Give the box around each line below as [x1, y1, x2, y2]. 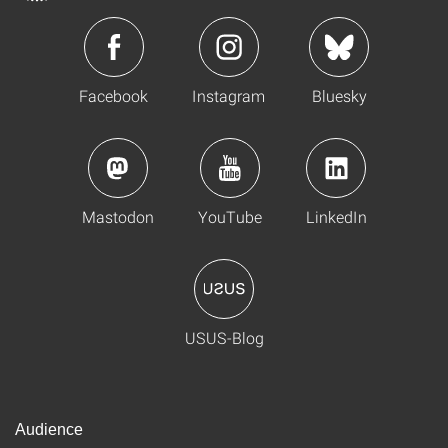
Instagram [192, 85, 265, 106]
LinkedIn [305, 206, 367, 227]
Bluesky [311, 85, 367, 106]
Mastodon [81, 206, 154, 227]
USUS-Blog [184, 327, 264, 348]
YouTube [197, 206, 262, 227]
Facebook [79, 85, 148, 106]
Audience [15, 421, 83, 438]
